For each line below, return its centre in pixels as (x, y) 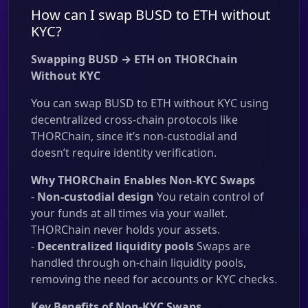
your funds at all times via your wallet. (129, 213)
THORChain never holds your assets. (125, 230)
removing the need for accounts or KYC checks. (154, 279)
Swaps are (222, 246)
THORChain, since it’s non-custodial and (134, 136)
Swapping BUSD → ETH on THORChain (134, 59)
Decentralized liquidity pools (115, 246)
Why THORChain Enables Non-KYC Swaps (143, 180)
